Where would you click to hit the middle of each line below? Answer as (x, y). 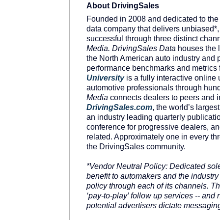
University (105, 78)
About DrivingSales (123, 5)
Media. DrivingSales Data (131, 49)
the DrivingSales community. (136, 147)
